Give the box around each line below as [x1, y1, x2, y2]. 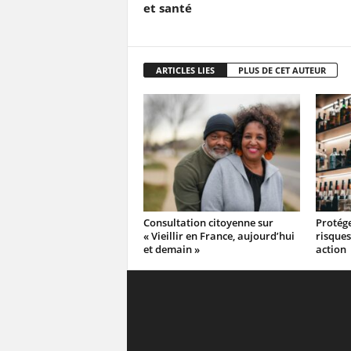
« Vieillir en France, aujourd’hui [143, 229, 295, 243]
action [315, 242, 346, 256]
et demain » [143, 242, 200, 256]
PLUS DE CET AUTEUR [237, 64, 326, 76]
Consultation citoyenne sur [143, 215, 273, 230]
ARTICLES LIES [155, 64, 215, 76]
